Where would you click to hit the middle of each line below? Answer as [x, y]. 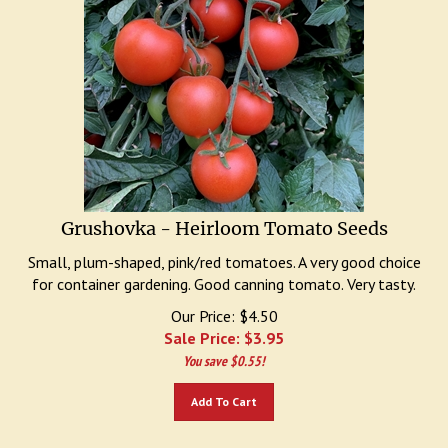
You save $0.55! [224, 351]
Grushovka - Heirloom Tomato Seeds [224, 218]
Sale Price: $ [208, 328]
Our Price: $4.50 [224, 306]
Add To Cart [224, 391]
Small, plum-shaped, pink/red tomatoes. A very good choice [224, 252]
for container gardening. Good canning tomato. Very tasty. [224, 274]
